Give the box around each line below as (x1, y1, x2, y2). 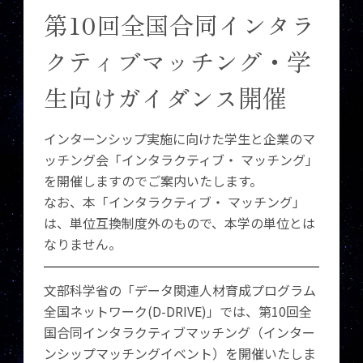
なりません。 (44, 234, 122, 254)
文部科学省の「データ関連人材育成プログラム (44, 280, 317, 300)
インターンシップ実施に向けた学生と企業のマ (44, 129, 316, 148)
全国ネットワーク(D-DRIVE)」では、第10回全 (44, 301, 313, 321)
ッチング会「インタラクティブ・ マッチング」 (44, 150, 319, 169)
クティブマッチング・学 (44, 43, 312, 79)
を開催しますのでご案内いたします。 (44, 171, 263, 190)
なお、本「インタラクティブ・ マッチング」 (44, 192, 306, 211)
